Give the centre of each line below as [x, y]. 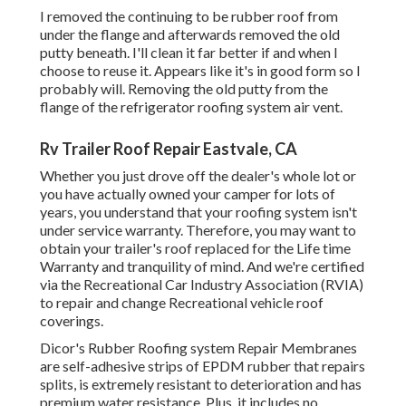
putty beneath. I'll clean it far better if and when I [189, 53]
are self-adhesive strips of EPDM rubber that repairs [203, 366]
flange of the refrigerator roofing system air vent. [191, 107]
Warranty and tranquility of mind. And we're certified [202, 266]
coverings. [72, 321]
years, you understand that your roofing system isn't [198, 212]
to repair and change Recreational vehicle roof [182, 303]
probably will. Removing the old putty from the [184, 89]
